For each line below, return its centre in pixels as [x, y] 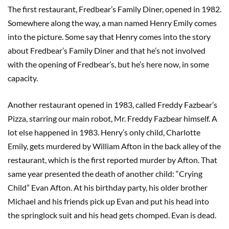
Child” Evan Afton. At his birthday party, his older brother [108, 187]
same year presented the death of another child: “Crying [105, 173]
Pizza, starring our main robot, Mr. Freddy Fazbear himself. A [112, 118]
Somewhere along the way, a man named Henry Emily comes [112, 22]
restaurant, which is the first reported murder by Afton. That [112, 159]
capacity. [24, 78]
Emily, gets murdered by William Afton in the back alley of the [114, 146]
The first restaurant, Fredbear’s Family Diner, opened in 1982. [114, 9]
